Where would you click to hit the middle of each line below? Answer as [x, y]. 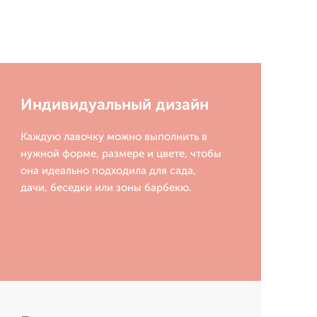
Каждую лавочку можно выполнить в [114, 137]
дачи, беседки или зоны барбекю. [106, 188]
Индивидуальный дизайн [114, 105]
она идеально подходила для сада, [108, 171]
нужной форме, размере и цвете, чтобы [121, 154]
